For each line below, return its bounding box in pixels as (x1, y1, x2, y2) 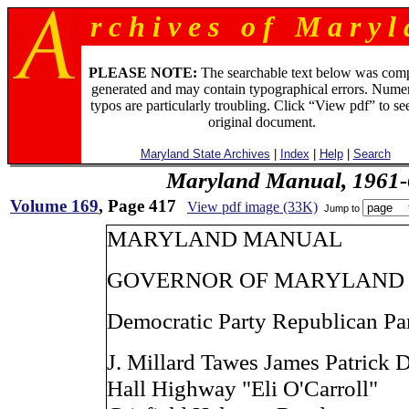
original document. (207, 114, 316, 130)
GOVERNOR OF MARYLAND (106, 267, 404, 292)
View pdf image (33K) (187, 199, 318, 215)
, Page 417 (99, 196, 176, 215)
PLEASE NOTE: (88, 65, 197, 80)
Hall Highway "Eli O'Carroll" (106, 375, 378, 401)
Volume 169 (10, 196, 99, 215)
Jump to (321, 202, 362, 214)
